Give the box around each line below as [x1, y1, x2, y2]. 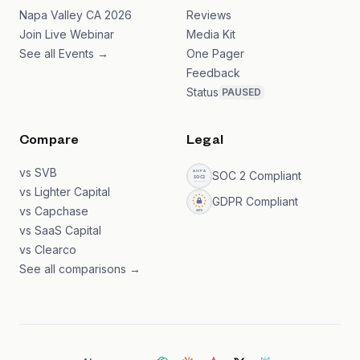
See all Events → [19, 47, 108, 60]
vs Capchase [19, 204, 88, 218]
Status [186, 85, 219, 99]
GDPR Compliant [212, 194, 298, 208]
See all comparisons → [19, 262, 141, 276]
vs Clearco [19, 243, 76, 256]
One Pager [186, 47, 244, 60]
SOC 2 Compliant [212, 169, 301, 182]
